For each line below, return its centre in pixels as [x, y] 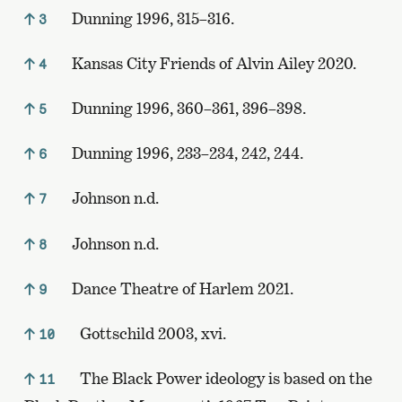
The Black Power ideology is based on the [224, 379]
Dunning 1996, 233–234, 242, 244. [185, 153]
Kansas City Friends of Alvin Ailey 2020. [212, 63]
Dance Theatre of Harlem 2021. [180, 288]
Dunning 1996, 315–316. [151, 18]
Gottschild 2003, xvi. [151, 333]
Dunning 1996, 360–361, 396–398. [187, 109]
